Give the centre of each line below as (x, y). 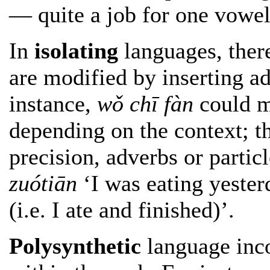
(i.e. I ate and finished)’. (122, 210)
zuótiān (43, 184)
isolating (76, 51)
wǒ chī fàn (145, 104)
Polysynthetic (75, 246)
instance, (53, 104)
